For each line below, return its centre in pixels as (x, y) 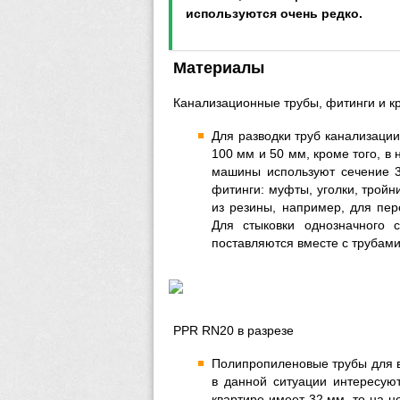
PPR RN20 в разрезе (233, 330)
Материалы (219, 68)
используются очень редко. (274, 13)
